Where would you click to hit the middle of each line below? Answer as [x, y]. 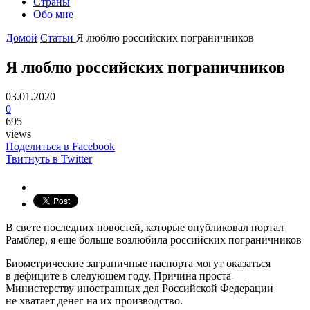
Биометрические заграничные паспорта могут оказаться [138, 263]
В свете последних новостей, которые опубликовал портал [145, 227]
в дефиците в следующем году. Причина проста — [125, 275]
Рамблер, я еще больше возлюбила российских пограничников [154, 239]
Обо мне [53, 14]
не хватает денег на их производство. [94, 300]
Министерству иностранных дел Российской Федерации [139, 288]
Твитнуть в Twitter [49, 158]
